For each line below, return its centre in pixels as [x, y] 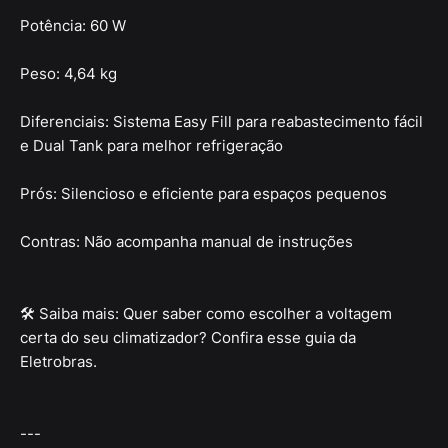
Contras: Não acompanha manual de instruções [186, 242]
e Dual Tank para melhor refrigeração [151, 146]
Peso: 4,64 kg [68, 74]
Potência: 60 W [73, 26]
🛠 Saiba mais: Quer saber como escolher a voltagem [206, 314]
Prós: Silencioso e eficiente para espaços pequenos [203, 194]
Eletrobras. [58, 362]
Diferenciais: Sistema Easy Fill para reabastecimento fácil [221, 122]
